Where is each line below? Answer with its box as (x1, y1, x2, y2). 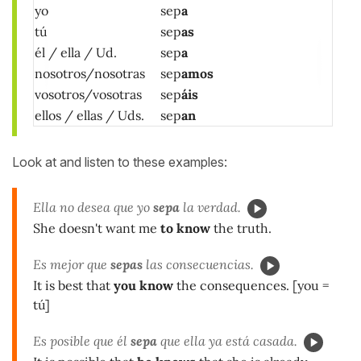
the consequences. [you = (173, 276, 329, 293)
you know (114, 276, 173, 293)
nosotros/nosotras (35, 64, 145, 81)
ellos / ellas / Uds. (35, 106, 151, 123)
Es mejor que (33, 255, 110, 272)
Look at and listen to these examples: (12, 153, 227, 170)
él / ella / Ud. (35, 44, 117, 60)
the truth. (210, 219, 272, 236)
